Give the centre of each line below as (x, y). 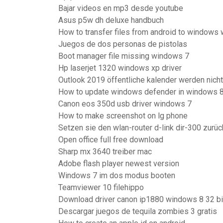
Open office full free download (111, 140)
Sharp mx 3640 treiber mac (105, 152)
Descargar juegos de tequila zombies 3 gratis (138, 211)
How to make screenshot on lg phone (123, 116)
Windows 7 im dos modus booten (117, 175)
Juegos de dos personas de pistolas (123, 44)
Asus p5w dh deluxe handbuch (111, 20)
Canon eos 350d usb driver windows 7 (125, 104)
